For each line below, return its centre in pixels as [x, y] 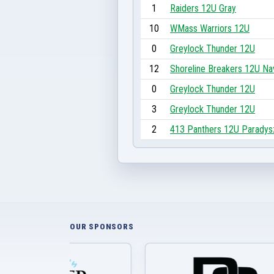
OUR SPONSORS [102, 227]
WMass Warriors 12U [210, 28]
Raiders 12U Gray [203, 8]
